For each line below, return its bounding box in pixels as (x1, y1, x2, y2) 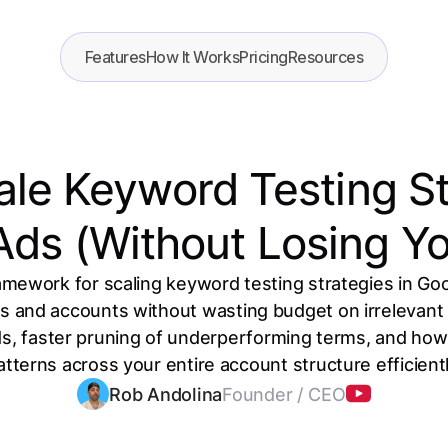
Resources (287, 47, 364, 67)
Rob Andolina (109, 383, 223, 405)
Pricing (239, 47, 288, 67)
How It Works (145, 47, 240, 67)
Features (84, 47, 146, 67)
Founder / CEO (222, 383, 346, 405)
